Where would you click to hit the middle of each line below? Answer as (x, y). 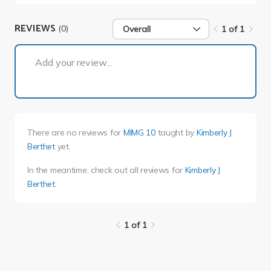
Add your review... (73, 62)
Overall (137, 29)
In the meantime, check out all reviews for (106, 170)
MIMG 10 (139, 132)
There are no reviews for (75, 132)
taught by (176, 132)
